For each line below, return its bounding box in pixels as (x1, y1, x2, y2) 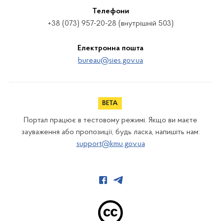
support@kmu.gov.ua (76, 140, 145, 148)
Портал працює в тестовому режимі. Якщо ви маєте (24, 116, 197, 124)
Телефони (92, 7, 129, 15)
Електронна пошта (77, 44, 144, 52)
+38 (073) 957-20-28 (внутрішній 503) (47, 20, 174, 28)
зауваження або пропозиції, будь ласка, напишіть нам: (21, 128, 200, 136)
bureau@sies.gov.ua (78, 57, 143, 65)
